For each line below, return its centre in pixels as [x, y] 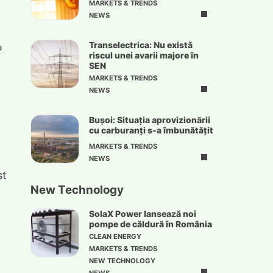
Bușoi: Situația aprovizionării [150, 120]
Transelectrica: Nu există [141, 45]
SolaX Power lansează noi [143, 214]
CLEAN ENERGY [115, 237]
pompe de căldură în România [151, 224]
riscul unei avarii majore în [144, 55]
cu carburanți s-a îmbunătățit [151, 130]
